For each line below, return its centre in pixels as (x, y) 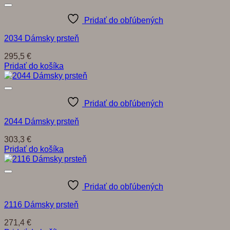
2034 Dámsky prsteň (42, 38)
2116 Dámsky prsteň (41, 205)
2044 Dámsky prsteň (42, 121)
